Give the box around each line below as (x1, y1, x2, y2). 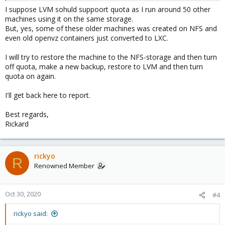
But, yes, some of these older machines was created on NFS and (5, 24, 217, 33)
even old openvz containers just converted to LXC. (5, 33, 168, 43)
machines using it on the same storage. (5, 14, 133, 24)
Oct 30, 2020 (5, 189, 41, 198)
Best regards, (5, 109, 49, 119)
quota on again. (5, 71, 56, 81)
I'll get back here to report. (5, 90, 90, 100)
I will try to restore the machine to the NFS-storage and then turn (5, 52, 217, 62)
